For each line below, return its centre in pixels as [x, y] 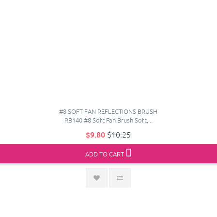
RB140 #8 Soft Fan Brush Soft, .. [108, 120]
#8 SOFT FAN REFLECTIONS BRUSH [108, 111]
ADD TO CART [104, 154]
